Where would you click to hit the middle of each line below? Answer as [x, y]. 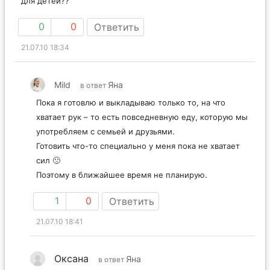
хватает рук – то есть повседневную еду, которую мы [142, 117]
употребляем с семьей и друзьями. [105, 131]
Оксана [71, 259]
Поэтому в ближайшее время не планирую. [122, 174]
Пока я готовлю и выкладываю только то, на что [131, 102]
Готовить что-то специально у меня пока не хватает [138, 146]
